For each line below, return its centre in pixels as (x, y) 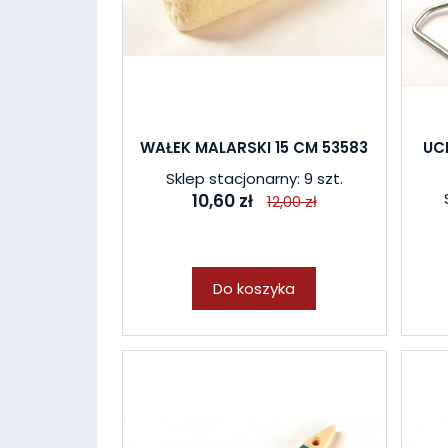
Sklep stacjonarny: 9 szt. (254, 178)
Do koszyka (254, 288)
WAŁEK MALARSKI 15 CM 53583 (254, 147)
